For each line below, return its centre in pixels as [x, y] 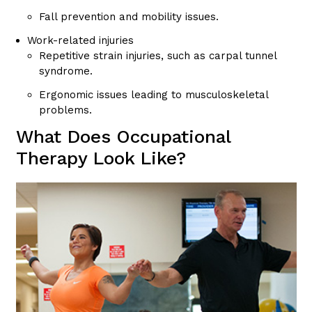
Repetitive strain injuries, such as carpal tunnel [158, 56]
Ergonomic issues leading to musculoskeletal [154, 95]
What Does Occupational [123, 137]
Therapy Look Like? [101, 158]
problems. [66, 110]
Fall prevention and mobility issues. [129, 17]
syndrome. [66, 71]
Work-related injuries [81, 41]
